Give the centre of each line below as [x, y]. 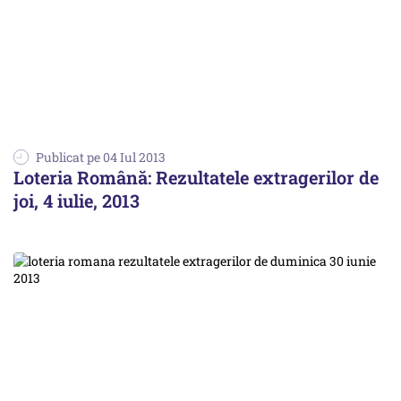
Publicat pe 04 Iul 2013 [101, 157]
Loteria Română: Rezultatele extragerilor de [196, 177]
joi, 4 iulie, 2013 [77, 200]
